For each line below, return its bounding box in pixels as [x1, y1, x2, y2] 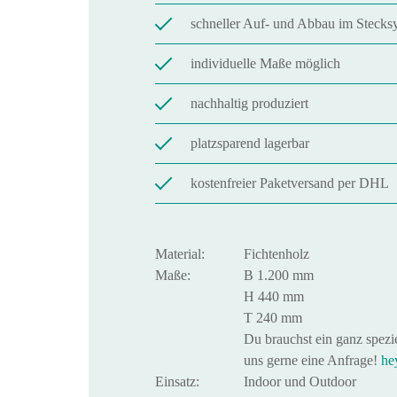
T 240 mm [244, 310, 302, 325]
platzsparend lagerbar [191, 136, 309, 151]
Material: [155, 246, 205, 261]
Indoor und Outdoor [244, 374, 356, 389]
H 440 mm [244, 289, 304, 304]
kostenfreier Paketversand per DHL [191, 175, 389, 191]
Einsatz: [155, 374, 199, 389]
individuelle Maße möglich [191, 56, 340, 71]
